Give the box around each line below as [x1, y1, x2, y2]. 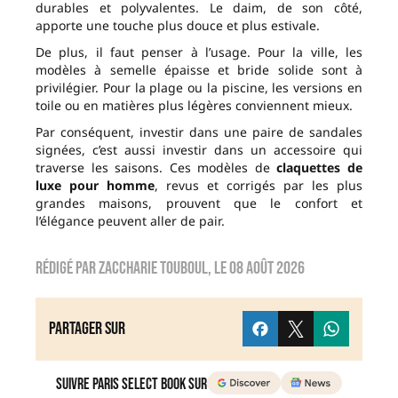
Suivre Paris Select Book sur [56, 375, 208, 394]
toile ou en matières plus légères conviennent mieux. [36, 97, 353, 115]
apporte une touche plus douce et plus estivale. [36, 17, 320, 35]
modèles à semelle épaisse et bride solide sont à [36, 61, 362, 79]
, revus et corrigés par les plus [155, 177, 362, 195]
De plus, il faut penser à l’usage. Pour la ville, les [36, 44, 362, 61]
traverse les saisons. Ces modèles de [36, 159, 277, 177]
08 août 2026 [229, 258, 305, 280]
